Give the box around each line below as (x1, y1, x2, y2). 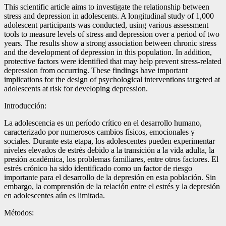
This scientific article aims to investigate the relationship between (4, 3, 209, 12)
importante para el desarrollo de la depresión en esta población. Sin (4, 173, 216, 182)
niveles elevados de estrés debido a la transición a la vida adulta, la (4, 146, 214, 155)
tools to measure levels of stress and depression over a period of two (4, 30, 219, 39)
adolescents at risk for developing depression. (4, 84, 148, 93)
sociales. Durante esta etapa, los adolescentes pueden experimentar (4, 137, 215, 146)
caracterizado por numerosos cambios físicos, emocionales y (4, 128, 195, 137)
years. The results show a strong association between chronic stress (4, 39, 216, 48)
